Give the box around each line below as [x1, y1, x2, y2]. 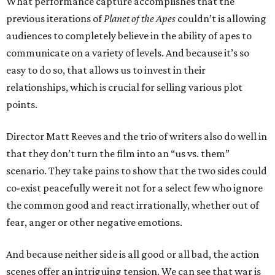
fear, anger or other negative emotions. [6, 216, 182, 228]
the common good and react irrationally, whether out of [6, 199, 259, 211]
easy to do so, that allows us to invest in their [6, 64, 206, 76]
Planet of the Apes [104, 12, 176, 25]
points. [6, 98, 37, 110]
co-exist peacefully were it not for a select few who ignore [6, 182, 263, 194]
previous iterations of [6, 12, 104, 25]
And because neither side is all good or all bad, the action [6, 248, 259, 260]
